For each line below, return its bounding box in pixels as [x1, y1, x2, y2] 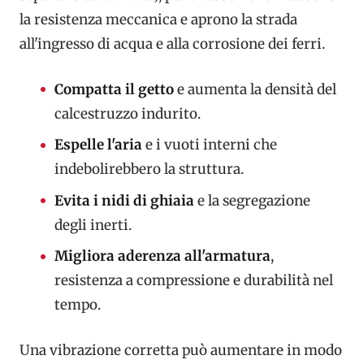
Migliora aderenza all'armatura [54, 247, 271, 266]
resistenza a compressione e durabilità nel [54, 271, 333, 290]
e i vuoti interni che [141, 136, 277, 154]
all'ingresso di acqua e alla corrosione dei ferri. [19, 35, 325, 54]
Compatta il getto [54, 80, 174, 98]
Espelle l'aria [54, 136, 142, 154]
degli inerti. [54, 215, 132, 234]
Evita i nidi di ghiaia [54, 191, 194, 210]
